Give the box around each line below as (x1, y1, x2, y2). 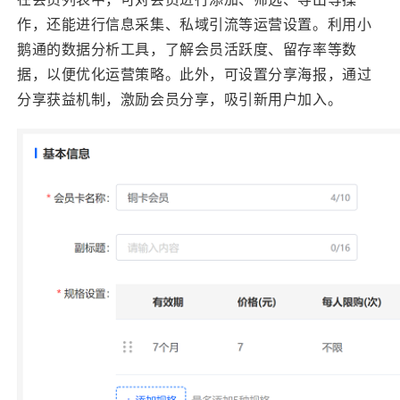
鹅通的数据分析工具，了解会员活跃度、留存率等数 (17, 39, 357, 58)
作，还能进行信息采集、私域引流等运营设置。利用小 (17, 14, 372, 33)
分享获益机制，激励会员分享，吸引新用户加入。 (17, 89, 343, 108)
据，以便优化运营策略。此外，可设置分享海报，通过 (17, 64, 372, 83)
